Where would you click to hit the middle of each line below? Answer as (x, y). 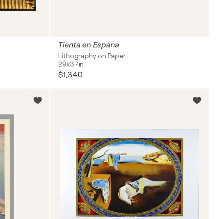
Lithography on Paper (92, 56)
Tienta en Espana (89, 45)
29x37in (71, 64)
